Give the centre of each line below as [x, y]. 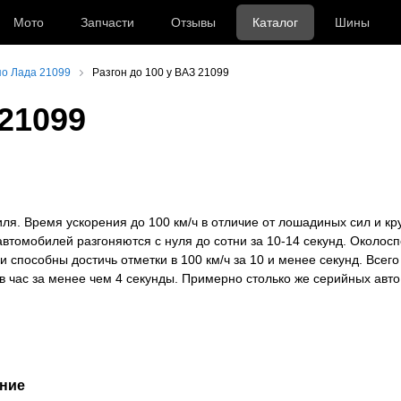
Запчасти [108, 22]
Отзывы [193, 22]
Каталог [275, 22]
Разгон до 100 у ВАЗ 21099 [161, 73]
